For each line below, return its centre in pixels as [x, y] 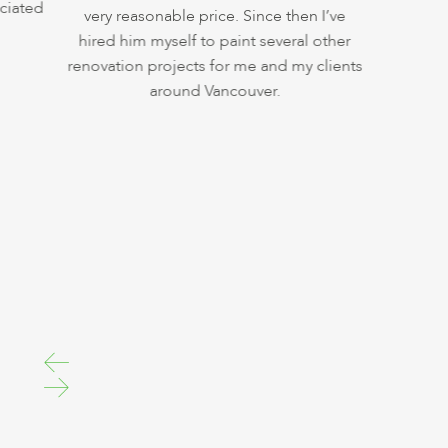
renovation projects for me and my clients [204, 66]
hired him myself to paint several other [204, 41]
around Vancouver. [204, 91]
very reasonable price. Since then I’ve [204, 16]
